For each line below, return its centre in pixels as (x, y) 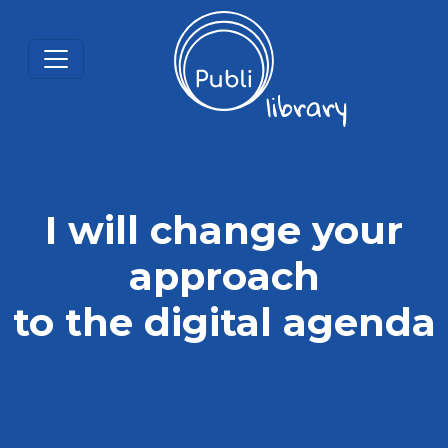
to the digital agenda (224, 322)
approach (224, 276)
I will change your (224, 230)
